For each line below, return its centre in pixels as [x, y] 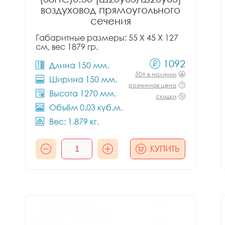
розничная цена [152, 85]
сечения [110, 21]
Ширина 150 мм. [83, 79]
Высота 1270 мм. [83, 93]
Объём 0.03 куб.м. [86, 107]
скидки [166, 96]
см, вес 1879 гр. [67, 47]
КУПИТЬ [165, 149]
